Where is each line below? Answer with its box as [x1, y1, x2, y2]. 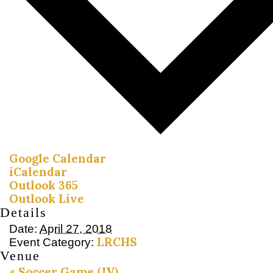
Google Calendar [9, 151, 106, 166]
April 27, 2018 [40, 222, 112, 236]
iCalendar [9, 165, 67, 180]
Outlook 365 [9, 178, 78, 193]
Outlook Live [9, 191, 84, 207]
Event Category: [9, 236, 94, 249]
